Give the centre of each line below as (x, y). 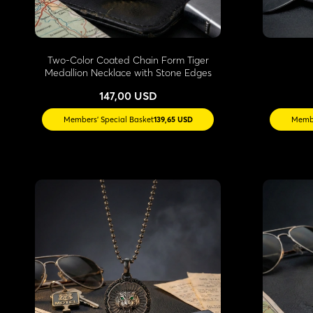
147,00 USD (128, 95)
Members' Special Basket (108, 119)
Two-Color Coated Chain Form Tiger (128, 60)
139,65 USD (173, 119)
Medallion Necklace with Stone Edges (128, 72)
